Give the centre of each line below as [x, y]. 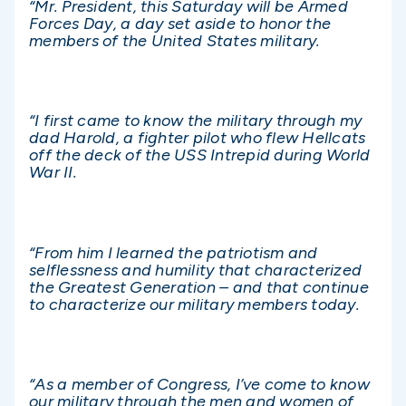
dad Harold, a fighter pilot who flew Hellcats [198, 138]
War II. [53, 173]
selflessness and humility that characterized [195, 270]
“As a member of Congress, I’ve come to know [199, 385]
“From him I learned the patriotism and [174, 252]
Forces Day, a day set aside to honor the [180, 23]
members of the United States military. [175, 40]
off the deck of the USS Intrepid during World [200, 155]
